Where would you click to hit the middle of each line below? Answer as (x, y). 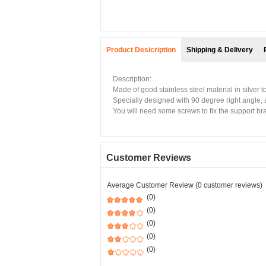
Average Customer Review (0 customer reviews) (185, 185)
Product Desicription (141, 50)
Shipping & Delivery (220, 50)
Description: (132, 79)
